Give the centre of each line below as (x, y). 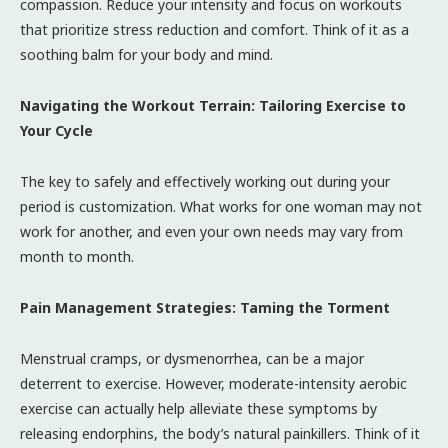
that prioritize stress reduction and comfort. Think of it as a (214, 29)
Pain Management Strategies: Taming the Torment (205, 307)
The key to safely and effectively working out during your (205, 181)
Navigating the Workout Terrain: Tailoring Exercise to (213, 105)
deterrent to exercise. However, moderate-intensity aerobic (213, 383)
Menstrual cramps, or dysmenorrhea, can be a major (192, 358)
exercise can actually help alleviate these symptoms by (198, 408)
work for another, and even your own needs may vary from (211, 231)
